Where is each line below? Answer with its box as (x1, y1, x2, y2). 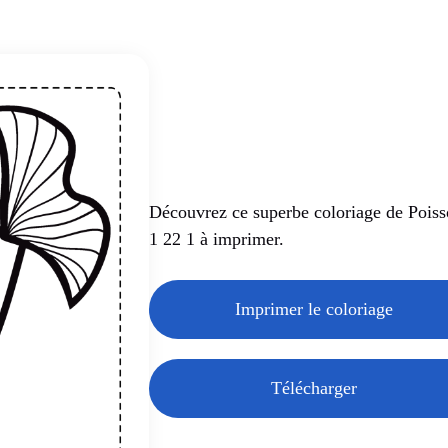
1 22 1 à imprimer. (149, 228, 285, 249)
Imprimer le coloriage (234, 298, 393, 319)
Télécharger (270, 377, 357, 398)
